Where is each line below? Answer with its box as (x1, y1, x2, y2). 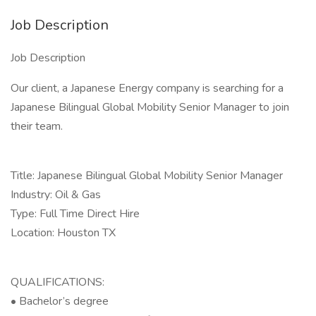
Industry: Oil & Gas (11, 187, 101, 202)
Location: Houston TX (11, 225, 116, 241)
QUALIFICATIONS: (11, 274, 104, 290)
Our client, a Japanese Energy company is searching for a (11, 80, 284, 96)
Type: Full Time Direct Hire (11, 206, 140, 221)
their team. (11, 119, 63, 134)
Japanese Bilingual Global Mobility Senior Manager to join (11, 99, 289, 115)
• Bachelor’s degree (11, 293, 109, 309)
